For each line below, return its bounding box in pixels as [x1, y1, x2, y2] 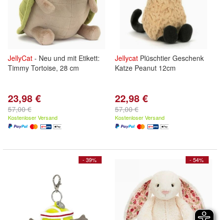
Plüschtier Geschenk [138, 53, 204, 63]
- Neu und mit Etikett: [32, 53, 100, 63]
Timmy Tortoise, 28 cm [8, 63, 79, 73]
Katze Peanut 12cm [115, 63, 176, 73]
